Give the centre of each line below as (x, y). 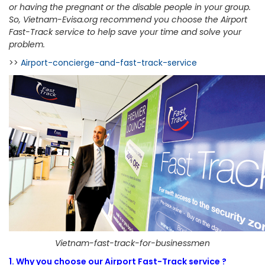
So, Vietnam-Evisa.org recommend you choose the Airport (128, 20)
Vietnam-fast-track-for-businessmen (132, 243)
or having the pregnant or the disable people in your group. (130, 7)
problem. (27, 44)
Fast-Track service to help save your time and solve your (125, 32)
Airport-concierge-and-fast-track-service (109, 63)
